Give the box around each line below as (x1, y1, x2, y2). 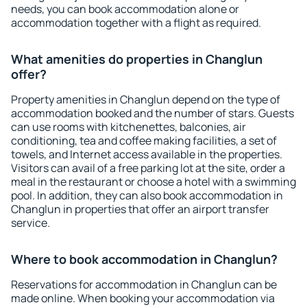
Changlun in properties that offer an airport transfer (11, 201, 269, 217)
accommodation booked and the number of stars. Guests (11, 106, 294, 121)
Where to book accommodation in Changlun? (11, 251, 278, 267)
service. (11, 215, 50, 230)
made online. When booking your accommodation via (11, 291, 275, 306)
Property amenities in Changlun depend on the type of (11, 92, 280, 107)
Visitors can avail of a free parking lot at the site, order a (11, 160, 285, 175)
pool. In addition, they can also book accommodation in (11, 188, 283, 203)
